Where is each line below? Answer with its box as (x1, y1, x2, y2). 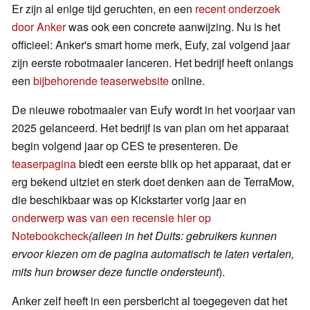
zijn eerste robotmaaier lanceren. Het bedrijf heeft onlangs (12, 55, 293, 71)
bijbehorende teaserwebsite (33, 73, 169, 89)
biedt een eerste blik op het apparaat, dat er (76, 156, 291, 172)
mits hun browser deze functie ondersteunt (12, 264, 219, 280)
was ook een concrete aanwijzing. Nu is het (66, 19, 280, 35)
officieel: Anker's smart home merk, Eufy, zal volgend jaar (12, 37, 290, 53)
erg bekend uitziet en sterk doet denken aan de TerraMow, (12, 174, 294, 190)
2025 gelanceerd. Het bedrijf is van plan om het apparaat (12, 120, 289, 136)
